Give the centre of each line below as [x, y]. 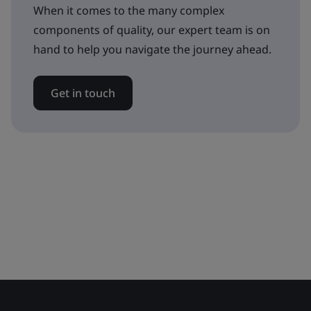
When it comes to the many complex [129, 10]
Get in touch [83, 93]
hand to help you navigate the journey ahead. [152, 49]
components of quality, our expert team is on [152, 30]
